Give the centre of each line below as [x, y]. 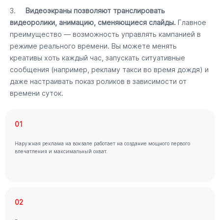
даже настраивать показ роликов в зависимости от [98, 81]
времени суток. [37, 93]
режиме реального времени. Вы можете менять [93, 46]
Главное [191, 22]
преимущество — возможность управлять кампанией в [105, 34]
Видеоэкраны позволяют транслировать [95, 11]
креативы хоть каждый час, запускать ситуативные [97, 58]
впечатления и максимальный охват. [61, 151]
